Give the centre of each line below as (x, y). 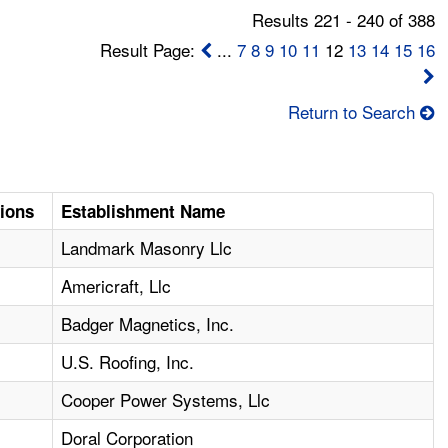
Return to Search (351, 112)
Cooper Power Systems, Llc (166, 400)
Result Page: (149, 50)
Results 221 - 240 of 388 (343, 20)
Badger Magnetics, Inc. (148, 324)
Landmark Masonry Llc (147, 248)
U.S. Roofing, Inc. (128, 362)
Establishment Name (143, 211)
